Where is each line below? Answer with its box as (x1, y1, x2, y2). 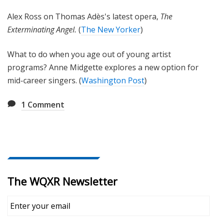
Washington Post (81, 75, 144, 86)
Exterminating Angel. (7, 24, 77, 35)
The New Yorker (81, 24, 140, 35)
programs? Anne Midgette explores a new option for (7, 62, 199, 73)
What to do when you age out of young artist (7, 48, 171, 60)
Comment (26, 99, 64, 110)
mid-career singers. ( (7, 75, 81, 86)
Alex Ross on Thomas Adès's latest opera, (7, 11, 160, 22)
